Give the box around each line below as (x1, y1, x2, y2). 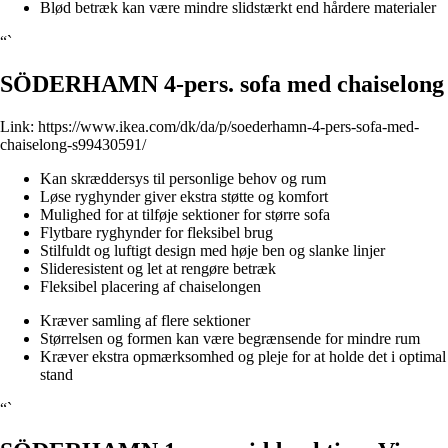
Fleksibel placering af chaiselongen (40, 277, 261, 295)
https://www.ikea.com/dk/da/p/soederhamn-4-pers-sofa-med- (38, 117, 419, 135)
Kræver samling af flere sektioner (40, 311, 250, 329)
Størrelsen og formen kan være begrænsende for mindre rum (40, 329, 420, 347)
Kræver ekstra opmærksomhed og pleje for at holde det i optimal (40, 347, 446, 365)
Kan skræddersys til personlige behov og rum (40, 169, 326, 187)
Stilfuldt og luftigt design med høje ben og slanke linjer (40, 241, 385, 259)
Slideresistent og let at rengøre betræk (40, 259, 276, 277)
